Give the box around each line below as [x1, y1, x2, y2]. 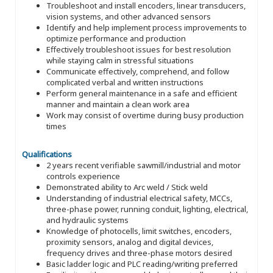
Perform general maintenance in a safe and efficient [46, 88, 237, 99]
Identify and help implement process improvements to [46, 22, 247, 34]
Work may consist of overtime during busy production [46, 110, 244, 121]
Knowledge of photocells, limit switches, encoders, [46, 225, 232, 237]
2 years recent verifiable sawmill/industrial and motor [46, 160, 241, 171]
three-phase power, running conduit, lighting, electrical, [46, 204, 248, 215]
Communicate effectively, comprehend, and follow [46, 66, 229, 77]
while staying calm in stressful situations [46, 55, 194, 66]
